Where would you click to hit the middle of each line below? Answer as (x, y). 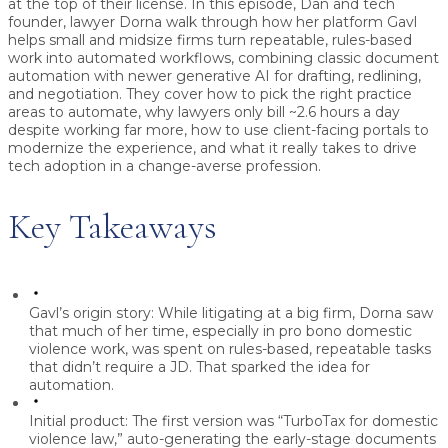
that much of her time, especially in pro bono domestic (220, 331)
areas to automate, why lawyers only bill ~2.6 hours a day (204, 112)
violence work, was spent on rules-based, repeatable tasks (230, 349)
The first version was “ (205, 421)
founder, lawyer (63, 22)
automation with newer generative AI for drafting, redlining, (214, 76)
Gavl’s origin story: (91, 313)
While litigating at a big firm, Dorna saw (293, 313)
